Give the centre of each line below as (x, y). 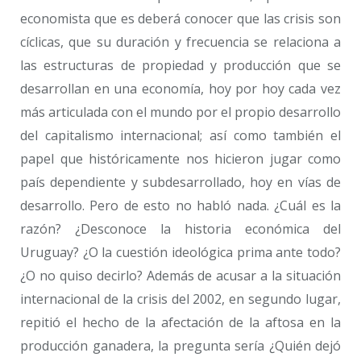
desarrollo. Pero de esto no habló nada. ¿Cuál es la (180, 205)
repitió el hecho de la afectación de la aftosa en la (180, 322)
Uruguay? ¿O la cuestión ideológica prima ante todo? (180, 252)
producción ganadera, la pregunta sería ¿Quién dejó (180, 345)
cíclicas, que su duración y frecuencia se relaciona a (180, 41)
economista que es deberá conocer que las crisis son (180, 18)
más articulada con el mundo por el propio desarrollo (180, 112)
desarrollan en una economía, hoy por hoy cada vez (180, 88)
